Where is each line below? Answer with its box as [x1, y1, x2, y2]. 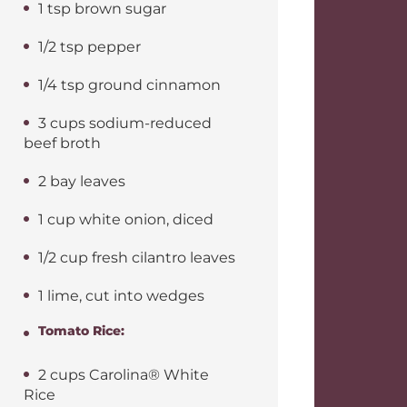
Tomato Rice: [38, 323, 124, 339]
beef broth [24, 134, 101, 152]
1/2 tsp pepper [38, 38, 141, 55]
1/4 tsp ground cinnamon [38, 76, 221, 94]
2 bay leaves [38, 173, 125, 190]
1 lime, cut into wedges [38, 287, 204, 304]
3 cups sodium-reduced [38, 114, 212, 132]
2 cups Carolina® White [38, 366, 209, 383]
